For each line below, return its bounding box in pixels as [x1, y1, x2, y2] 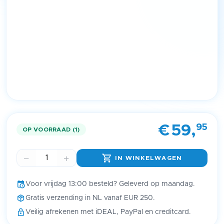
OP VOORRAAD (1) [22, 126, 80, 133]
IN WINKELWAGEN [114, 155, 182, 161]
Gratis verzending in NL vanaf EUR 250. [25, 194, 155, 202]
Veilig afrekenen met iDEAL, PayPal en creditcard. [25, 208, 191, 216]
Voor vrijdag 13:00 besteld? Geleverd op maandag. [25, 180, 195, 188]
